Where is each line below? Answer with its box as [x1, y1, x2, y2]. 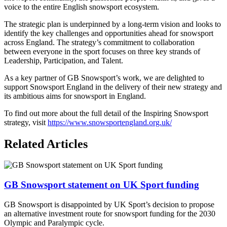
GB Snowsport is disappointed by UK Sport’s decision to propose [4, 200, 214, 209]
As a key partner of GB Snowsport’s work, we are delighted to [4, 73, 204, 82]
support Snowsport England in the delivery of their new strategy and [4, 82, 222, 91]
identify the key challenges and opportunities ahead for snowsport [4, 28, 213, 37]
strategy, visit [4, 118, 48, 127]
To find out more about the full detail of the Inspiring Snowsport [4, 108, 208, 118]
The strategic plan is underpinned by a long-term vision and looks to [4, 19, 221, 28]
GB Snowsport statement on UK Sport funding [4, 179, 199, 191]
